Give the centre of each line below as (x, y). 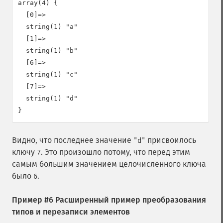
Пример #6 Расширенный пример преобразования (109, 200)
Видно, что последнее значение (73, 140)
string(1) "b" (48, 51)
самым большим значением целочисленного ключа (109, 164)
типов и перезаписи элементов (71, 212)
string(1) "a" (48, 27)
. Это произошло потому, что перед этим (115, 152)
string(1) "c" (48, 74)
